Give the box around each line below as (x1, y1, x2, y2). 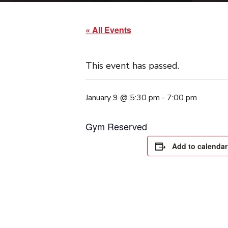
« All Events (85, 24, 131, 36)
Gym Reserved (85, 120, 147, 133)
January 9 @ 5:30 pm (85, 92, 160, 103)
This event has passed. (85, 60, 179, 72)
